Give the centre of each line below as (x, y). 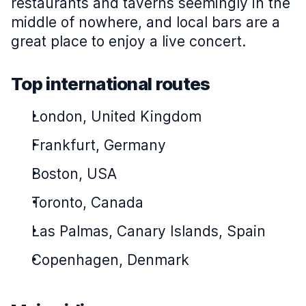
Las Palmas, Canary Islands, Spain (149, 231)
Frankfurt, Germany (99, 145)
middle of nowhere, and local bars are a (145, 22)
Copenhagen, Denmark (110, 260)
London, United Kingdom (116, 116)
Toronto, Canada (87, 203)
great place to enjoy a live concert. (128, 41)
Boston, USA (74, 174)
